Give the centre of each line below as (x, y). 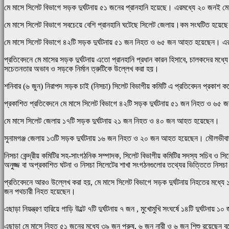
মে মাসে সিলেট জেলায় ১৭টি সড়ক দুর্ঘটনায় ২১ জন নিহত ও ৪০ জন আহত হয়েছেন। (112, 121)
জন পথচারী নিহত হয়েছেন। (40, 192)
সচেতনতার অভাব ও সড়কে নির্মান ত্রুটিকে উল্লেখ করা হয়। (82, 69)
